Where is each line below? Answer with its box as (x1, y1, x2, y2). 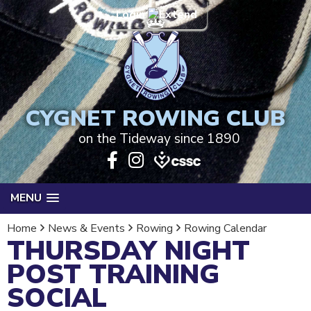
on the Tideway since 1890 (78, 130, 240, 148)
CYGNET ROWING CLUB (26, 103, 285, 133)
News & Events (48, 221, 125, 236)
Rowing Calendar (184, 221, 267, 236)
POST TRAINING (7, 256, 219, 293)
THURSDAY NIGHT (7, 233, 250, 269)
